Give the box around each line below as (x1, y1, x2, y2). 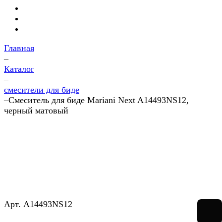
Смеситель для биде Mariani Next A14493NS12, (8, 95, 189, 105)
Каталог (4, 64, 34, 74)
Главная (4, 43, 34, 53)
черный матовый (4, 106, 68, 115)
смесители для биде (4, 85, 79, 95)
